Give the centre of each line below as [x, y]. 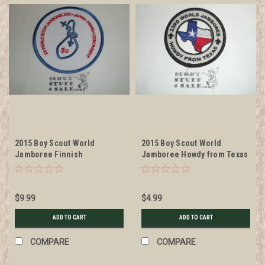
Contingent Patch [47, 165]
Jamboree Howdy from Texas [195, 154]
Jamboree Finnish [49, 154]
